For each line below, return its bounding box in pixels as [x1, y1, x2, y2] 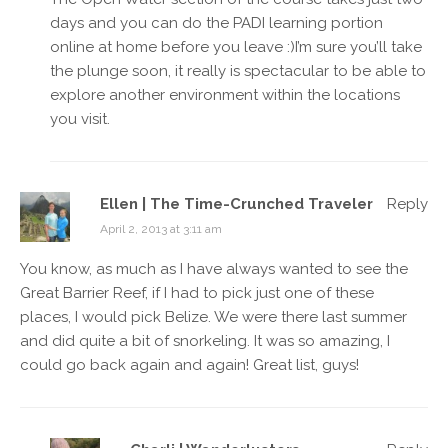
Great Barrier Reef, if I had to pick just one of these [20, 283, 374, 302]
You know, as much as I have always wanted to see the [20, 259, 408, 278]
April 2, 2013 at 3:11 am [100, 221, 222, 236]
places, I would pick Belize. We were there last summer [20, 307, 407, 326]
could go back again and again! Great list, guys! [20, 355, 359, 374]
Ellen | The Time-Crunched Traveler [100, 194, 373, 213]
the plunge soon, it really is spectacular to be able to [50, 61, 426, 80]
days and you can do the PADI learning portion [50, 13, 383, 32]
